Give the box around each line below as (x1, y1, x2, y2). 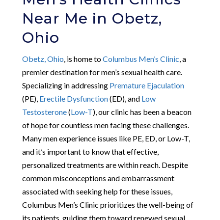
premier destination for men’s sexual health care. (22, 67, 182, 77)
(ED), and (108, 93, 141, 103)
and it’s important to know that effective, (22, 146, 159, 156)
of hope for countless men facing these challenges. (22, 120, 189, 130)
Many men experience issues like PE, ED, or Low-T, (22, 133, 190, 143)
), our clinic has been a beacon (92, 107, 192, 116)
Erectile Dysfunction (39, 93, 108, 103)
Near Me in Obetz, (22, 9, 162, 27)
